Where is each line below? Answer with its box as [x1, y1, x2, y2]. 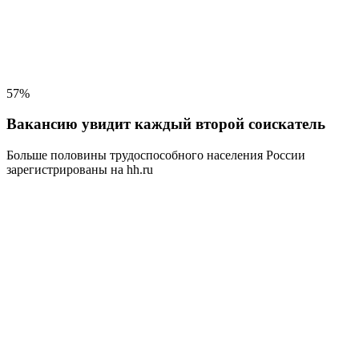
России [263, 148, 305, 163]
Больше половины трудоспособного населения [6, 148, 263, 163]
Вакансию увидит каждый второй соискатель [6, 115, 325, 133]
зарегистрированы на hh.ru [6, 163, 153, 177]
